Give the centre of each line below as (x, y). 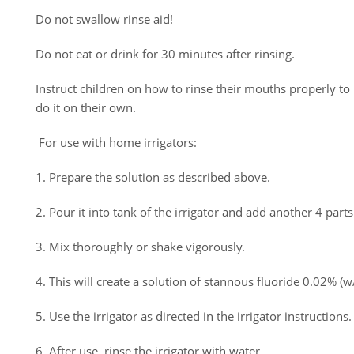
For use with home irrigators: (116, 142)
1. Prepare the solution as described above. (153, 177)
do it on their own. (86, 107)
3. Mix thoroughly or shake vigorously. (140, 247)
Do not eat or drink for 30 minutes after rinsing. (165, 54)
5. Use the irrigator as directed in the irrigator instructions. (194, 316)
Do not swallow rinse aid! (104, 19)
